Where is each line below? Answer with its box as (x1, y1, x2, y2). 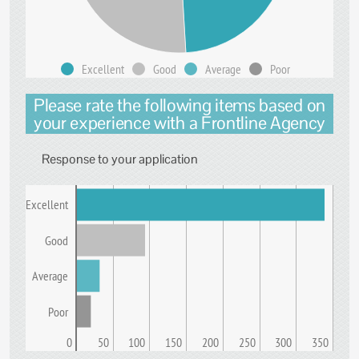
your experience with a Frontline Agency (33, 111, 326, 134)
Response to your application (42, 151, 198, 167)
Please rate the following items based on (33, 94, 325, 116)
